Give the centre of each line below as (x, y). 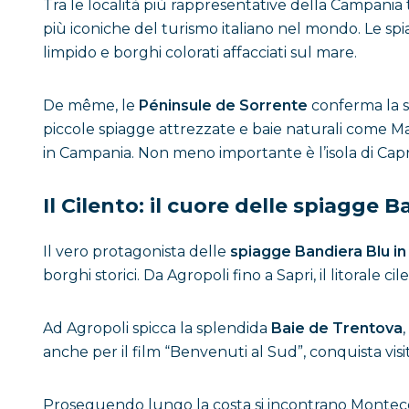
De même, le (91, 105)
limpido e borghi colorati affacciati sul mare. (200, 52)
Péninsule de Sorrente (223, 105)
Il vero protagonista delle (136, 252)
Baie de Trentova (337, 328)
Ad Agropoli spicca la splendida (157, 328)
